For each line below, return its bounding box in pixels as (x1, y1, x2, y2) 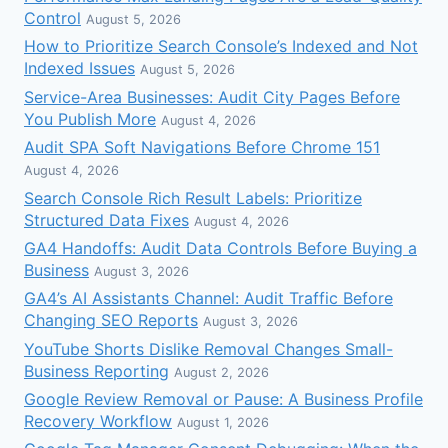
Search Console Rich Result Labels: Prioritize (24, 187, 362, 208)
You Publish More (24, 108, 156, 129)
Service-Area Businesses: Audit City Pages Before (24, 86, 400, 107)
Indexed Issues (24, 58, 135, 79)
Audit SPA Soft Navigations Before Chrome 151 (24, 137, 380, 158)
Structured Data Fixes (24, 209, 189, 230)
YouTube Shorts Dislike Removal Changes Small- (24, 338, 393, 359)
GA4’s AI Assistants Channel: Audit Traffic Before (24, 288, 393, 309)
